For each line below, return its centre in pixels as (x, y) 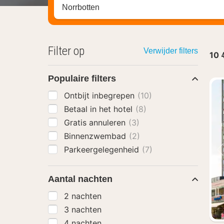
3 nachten (83, 209)
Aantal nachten (80, 179)
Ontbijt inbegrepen (100, 95)
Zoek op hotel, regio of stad (112, 8)
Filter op (66, 51)
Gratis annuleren (96, 122)
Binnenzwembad (96, 136)
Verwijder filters (170, 51)
